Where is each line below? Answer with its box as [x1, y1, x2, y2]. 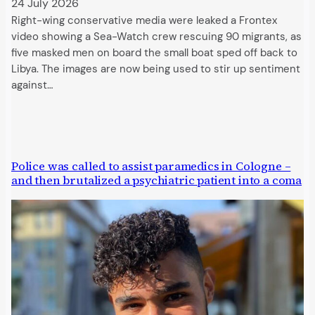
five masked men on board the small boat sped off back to [11, 46, 297, 60]
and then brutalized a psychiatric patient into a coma [11, 172, 302, 189]
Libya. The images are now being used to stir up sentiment [11, 63, 300, 77]
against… [11, 79, 53, 93]
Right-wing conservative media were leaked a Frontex [11, 14, 277, 28]
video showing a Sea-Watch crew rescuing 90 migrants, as [11, 30, 302, 44]
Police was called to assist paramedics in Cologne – [11, 158, 291, 175]
